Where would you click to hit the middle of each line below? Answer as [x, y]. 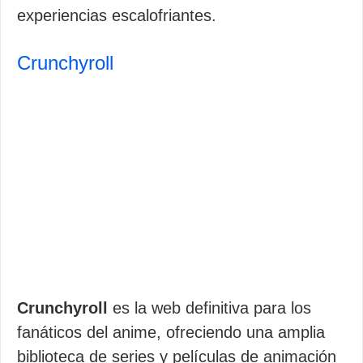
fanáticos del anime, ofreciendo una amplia [171, 332]
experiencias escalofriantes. [117, 15]
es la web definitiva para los [209, 308]
